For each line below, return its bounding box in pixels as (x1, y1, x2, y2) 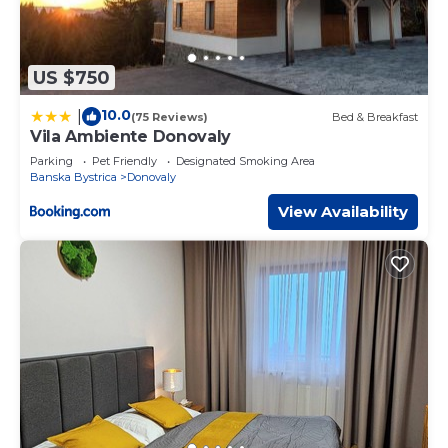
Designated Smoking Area (176, 154, 315, 169)
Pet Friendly (92, 154, 157, 169)
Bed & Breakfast (332, 109, 418, 124)
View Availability (278, 202, 408, 222)
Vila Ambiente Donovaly (30, 127, 231, 147)
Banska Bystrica (30, 170, 117, 185)
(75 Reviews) (131, 109, 208, 124)
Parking (30, 154, 73, 169)
